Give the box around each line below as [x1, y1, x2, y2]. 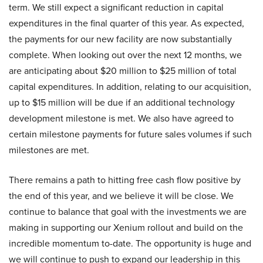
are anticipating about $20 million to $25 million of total [9, 64, 237, 78]
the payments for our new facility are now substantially [9, 32, 232, 46]
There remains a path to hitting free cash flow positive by [9, 173, 241, 187]
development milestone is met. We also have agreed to [9, 112, 234, 126]
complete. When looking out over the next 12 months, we [9, 48, 242, 62]
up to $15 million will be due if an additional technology [9, 96, 235, 110]
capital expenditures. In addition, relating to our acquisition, [9, 80, 251, 94]
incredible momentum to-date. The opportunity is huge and [9, 237, 251, 251]
